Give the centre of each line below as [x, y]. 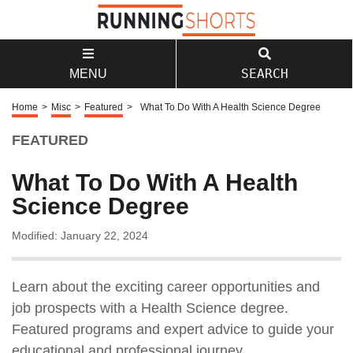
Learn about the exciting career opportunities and [166, 287]
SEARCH [264, 74]
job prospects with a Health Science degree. [150, 308]
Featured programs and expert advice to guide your [173, 329]
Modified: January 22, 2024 [80, 236]
